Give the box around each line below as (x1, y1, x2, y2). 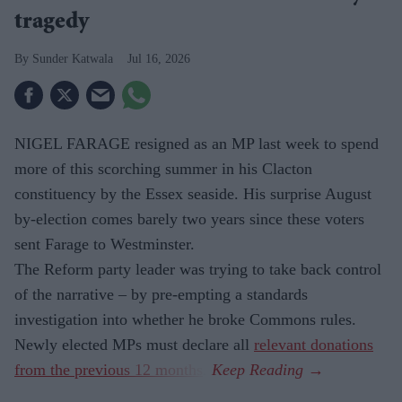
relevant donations (254, 335, 373, 354)
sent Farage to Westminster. (14, 234, 195, 253)
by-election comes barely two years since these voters (14, 209, 364, 228)
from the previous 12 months (14, 360, 203, 379)
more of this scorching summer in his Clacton (14, 159, 312, 178)
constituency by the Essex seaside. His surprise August (14, 184, 371, 203)
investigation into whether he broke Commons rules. (14, 310, 356, 328)
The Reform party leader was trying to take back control (14, 259, 381, 278)
